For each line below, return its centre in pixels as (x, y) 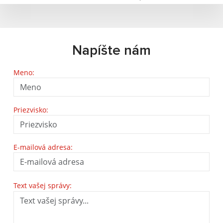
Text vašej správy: (43, 185)
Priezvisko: (31, 110)
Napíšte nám (111, 51)
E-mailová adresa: (43, 147)
